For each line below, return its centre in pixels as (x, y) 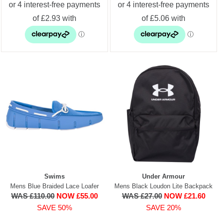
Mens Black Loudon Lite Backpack (163, 186)
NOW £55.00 (77, 196)
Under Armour (163, 176)
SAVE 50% (54, 207)
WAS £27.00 (142, 196)
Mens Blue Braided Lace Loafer (54, 186)
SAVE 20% (163, 207)
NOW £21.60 (184, 196)
